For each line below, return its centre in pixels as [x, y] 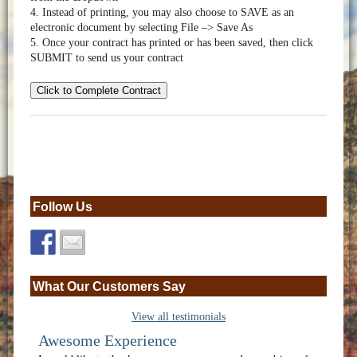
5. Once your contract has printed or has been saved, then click [171, 43]
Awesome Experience [107, 340]
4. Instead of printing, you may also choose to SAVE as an [162, 13]
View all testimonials [178, 316]
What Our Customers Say [109, 286]
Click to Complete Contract [98, 90]
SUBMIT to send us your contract [106, 58]
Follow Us [62, 206]
